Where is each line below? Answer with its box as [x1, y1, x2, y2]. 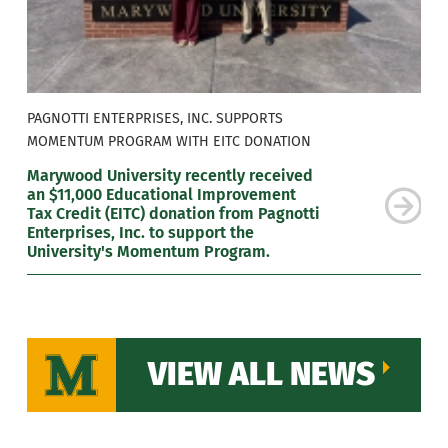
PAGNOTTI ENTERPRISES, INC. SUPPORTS [26, 109, 283, 127]
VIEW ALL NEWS [147, 354, 375, 395]
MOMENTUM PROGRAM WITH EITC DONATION [26, 132, 311, 150]
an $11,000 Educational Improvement [26, 185, 296, 205]
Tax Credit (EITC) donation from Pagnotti [26, 204, 320, 224]
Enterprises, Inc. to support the [26, 223, 254, 243]
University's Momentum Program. [26, 242, 270, 262]
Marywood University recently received [26, 166, 313, 186]
